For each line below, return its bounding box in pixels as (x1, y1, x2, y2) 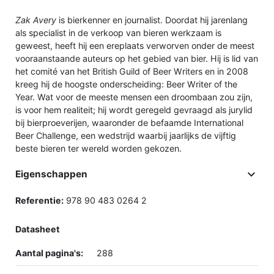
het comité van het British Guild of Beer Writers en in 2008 (15, 66, 248, 77)
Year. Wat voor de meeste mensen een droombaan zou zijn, (15, 92, 253, 103)
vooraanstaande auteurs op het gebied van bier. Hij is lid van (15, 53, 258, 64)
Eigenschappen (15, 168, 87, 180)
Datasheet (15, 224, 60, 235)
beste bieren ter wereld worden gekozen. (15, 143, 182, 154)
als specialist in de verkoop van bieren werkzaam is (15, 28, 221, 39)
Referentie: (15, 195, 64, 206)
